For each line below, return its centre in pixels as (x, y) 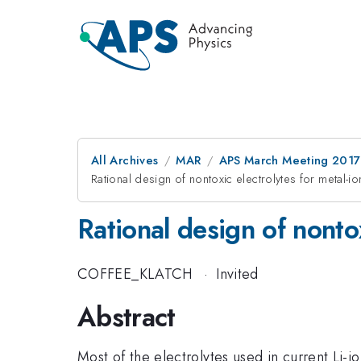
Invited (237, 274)
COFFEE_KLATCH (135, 274)
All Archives (125, 160)
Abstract (127, 317)
